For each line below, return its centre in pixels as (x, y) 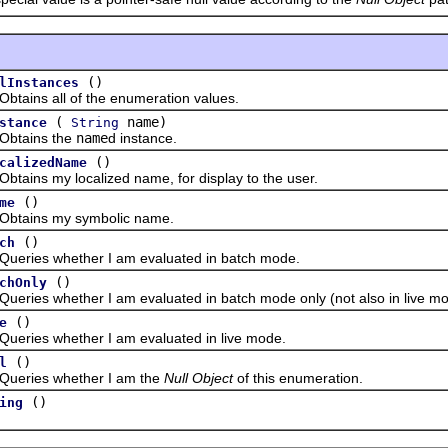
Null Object (198, 377)
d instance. (142, 137)
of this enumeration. (298, 377)
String (95, 122)
